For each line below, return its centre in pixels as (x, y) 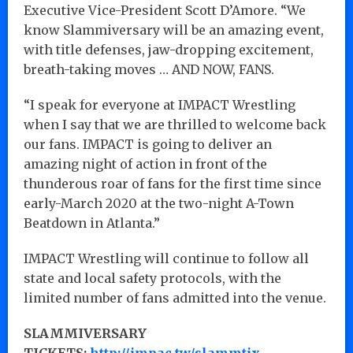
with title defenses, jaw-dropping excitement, (169, 49)
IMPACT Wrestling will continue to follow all (166, 258)
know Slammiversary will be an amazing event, (174, 30)
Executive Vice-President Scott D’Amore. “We (165, 10)
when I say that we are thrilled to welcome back (175, 124)
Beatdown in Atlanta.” (92, 223)
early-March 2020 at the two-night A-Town (159, 203)
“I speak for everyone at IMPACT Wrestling (160, 104)
